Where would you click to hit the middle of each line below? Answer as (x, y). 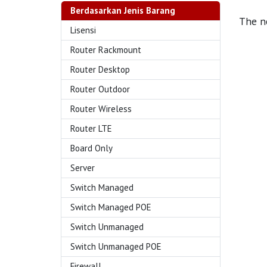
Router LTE (91, 128)
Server (83, 168)
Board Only (91, 148)
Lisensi (83, 30)
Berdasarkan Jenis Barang (123, 10)
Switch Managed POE (111, 207)
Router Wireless (101, 109)
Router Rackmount (106, 50)
